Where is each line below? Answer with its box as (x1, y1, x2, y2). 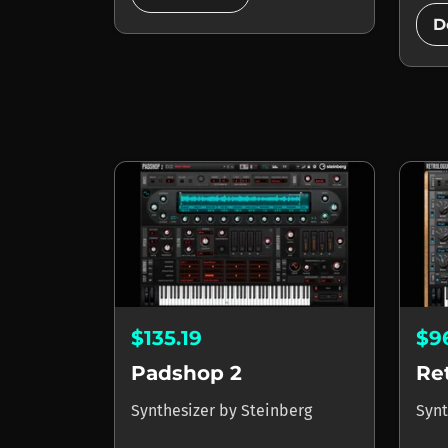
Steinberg (241, 400, 312, 420)
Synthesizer (131, 400, 219, 420)
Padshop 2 (131, 360, 242, 385)
